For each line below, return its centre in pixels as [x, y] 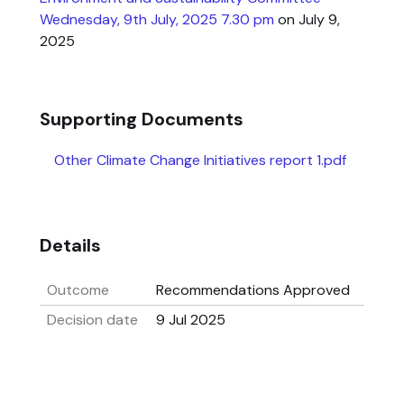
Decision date [92, 320]
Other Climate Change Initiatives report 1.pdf [200, 160]
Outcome [78, 290]
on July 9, [307, 19]
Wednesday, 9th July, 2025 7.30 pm [157, 19]
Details [70, 245]
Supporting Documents [142, 119]
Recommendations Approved [253, 290]
